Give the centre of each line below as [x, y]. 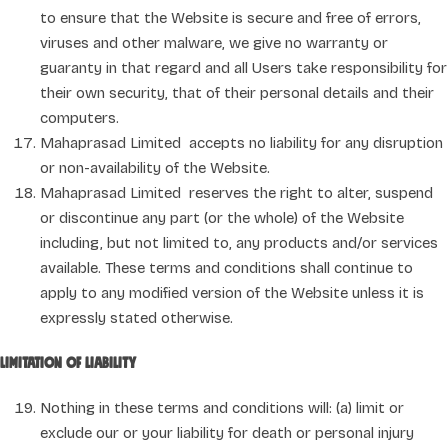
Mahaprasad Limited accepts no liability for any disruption [241, 142]
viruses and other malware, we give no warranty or [214, 42]
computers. [79, 117]
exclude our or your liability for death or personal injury [227, 432]
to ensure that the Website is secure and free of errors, [230, 17]
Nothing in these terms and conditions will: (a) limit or [222, 407]
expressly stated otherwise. [136, 317]
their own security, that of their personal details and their [237, 92]
